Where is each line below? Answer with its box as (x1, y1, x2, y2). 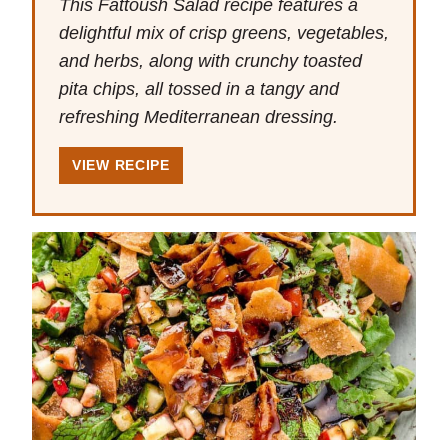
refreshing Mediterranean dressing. (59, 107, 338, 128)
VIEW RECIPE (72, 157, 170, 174)
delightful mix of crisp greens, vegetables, (59, 23, 389, 44)
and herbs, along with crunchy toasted (59, 51, 362, 72)
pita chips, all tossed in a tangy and (59, 79, 339, 100)
